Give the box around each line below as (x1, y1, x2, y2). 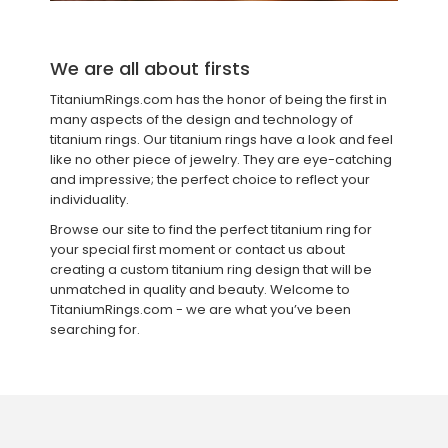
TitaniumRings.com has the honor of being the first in (50, 90, 387, 110)
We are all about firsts (50, 56, 250, 82)
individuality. (50, 190, 129, 210)
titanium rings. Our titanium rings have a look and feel (50, 130, 393, 150)
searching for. (50, 320, 140, 340)
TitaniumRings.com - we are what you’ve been (50, 300, 351, 320)
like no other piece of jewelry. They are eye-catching (50, 150, 392, 170)
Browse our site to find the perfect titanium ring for (50, 220, 372, 240)
